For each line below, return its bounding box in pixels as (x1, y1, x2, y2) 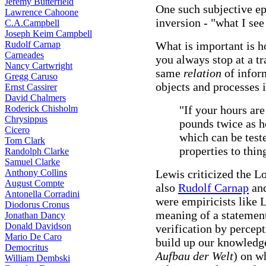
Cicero (5, 125, 30, 135)
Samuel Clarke (5, 157, 60, 167)
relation (183, 66, 221, 80)
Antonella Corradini (5, 189, 80, 199)
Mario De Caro (5, 232, 62, 242)
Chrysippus (5, 114, 47, 124)
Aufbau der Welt (156, 249, 233, 262)
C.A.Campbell (5, 18, 59, 28)
